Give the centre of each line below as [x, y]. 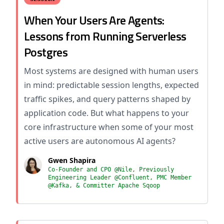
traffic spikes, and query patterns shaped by [107, 99]
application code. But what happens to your [106, 113]
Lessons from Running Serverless [105, 36]
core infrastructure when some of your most [109, 127]
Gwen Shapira [72, 160]
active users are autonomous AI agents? [100, 141]
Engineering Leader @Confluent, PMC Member [120, 177]
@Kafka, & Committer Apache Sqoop [104, 185]
